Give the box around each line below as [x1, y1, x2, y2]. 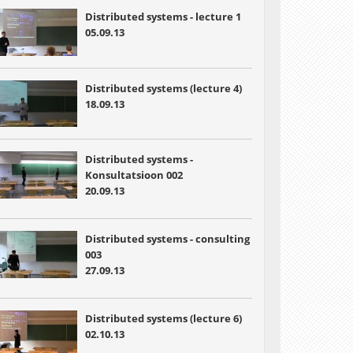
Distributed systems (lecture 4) [84, 80, 242, 95]
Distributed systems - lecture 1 [84, 9, 241, 24]
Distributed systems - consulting [84, 232, 250, 247]
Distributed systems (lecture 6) [84, 311, 242, 326]
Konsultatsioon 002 [84, 168, 183, 183]
